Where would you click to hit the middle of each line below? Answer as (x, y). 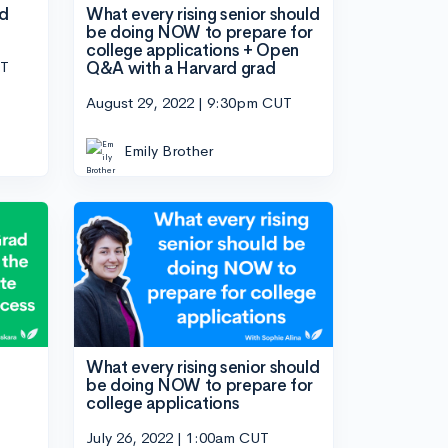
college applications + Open (192, 51)
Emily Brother (168, 150)
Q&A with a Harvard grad (181, 69)
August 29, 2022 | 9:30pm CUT (189, 102)
